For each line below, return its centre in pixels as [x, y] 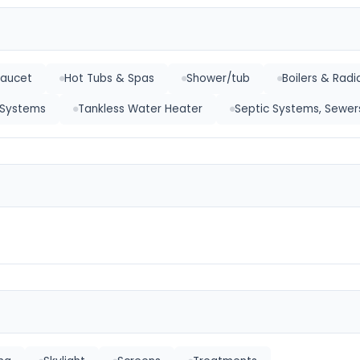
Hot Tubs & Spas [109, 78]
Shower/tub [218, 78]
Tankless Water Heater [140, 109]
